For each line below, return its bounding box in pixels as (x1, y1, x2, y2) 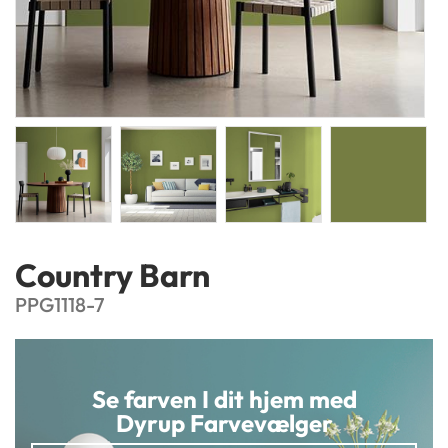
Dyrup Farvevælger (115, 408, 333, 439)
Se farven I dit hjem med (91, 384, 357, 415)
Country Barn (15, 255, 210, 296)
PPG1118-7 (15, 292, 104, 318)
